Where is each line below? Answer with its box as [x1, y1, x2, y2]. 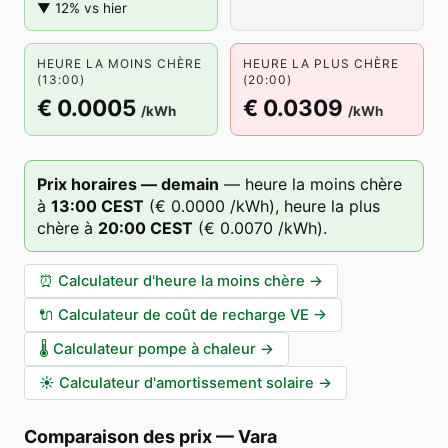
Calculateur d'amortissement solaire [59, 374, 314, 392]
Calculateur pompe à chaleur [53, 340, 256, 358]
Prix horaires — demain [37, 174, 219, 194]
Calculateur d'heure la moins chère [58, 272, 305, 290]
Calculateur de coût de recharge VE [58, 306, 309, 324]
